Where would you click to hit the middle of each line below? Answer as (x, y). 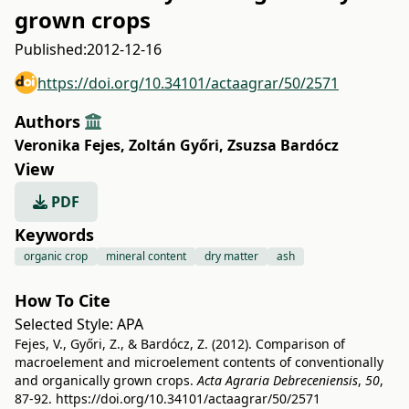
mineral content (146, 256)
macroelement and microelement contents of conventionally (199, 362)
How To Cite (63, 300)
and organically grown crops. (106, 380)
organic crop (56, 256)
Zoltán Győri (174, 145)
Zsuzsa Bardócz (283, 145)
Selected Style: (66, 324)
